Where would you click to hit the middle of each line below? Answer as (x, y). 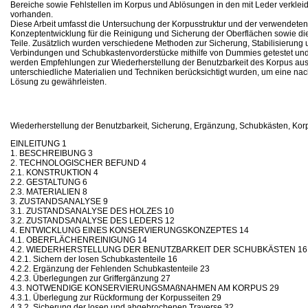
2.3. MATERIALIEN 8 (49, 191)
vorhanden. (32, 14)
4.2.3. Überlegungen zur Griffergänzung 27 (90, 278)
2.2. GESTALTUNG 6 (49, 182)
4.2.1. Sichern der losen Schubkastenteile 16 (94, 259)
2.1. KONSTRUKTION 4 (54, 172)
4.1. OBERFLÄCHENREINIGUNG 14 (79, 240)
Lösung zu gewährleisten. (58, 81)
